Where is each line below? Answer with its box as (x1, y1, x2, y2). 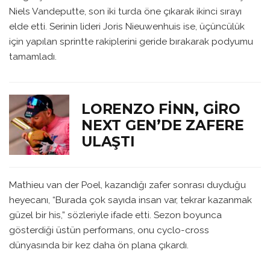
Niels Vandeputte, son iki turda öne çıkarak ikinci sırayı (9, 5, 242, 17)
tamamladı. (9, 51, 57, 63)
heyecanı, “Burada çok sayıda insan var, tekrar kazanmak (9, 193, 252, 206)
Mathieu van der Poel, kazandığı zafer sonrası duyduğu (9, 178, 246, 190)
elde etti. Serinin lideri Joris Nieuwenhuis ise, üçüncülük (9, 20, 245, 33)
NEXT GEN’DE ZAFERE (81, 116, 244, 134)
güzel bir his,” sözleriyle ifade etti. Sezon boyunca (9, 209, 222, 221)
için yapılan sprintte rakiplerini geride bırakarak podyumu (9, 36, 253, 48)
